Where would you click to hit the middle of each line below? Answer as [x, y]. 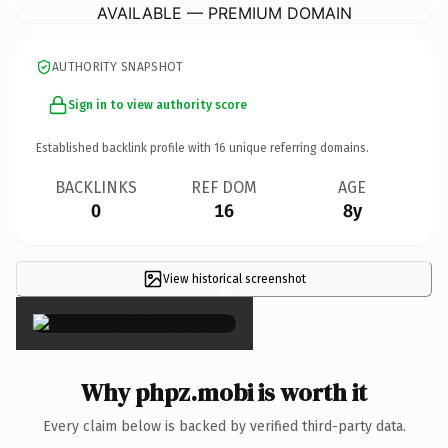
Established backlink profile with [125, 147]
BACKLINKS [96, 187]
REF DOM [224, 187]
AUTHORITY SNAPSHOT [118, 66]
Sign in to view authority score [157, 104]
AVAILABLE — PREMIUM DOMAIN [224, 12]
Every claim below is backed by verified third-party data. [224, 426]
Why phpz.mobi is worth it [224, 392]
